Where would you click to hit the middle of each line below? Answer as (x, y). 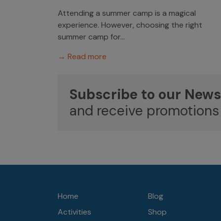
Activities (74, 212)
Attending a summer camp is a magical (127, 13)
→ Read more (82, 56)
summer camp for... (91, 37)
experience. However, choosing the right (130, 25)
